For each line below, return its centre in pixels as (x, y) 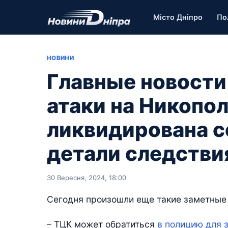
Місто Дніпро (178, 17)
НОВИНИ (61, 58)
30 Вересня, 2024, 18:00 (87, 178)
